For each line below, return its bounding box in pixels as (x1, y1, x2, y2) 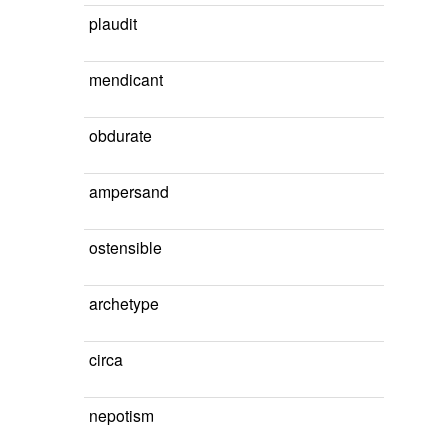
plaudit (89, 12, 137, 34)
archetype (89, 292, 159, 314)
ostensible (89, 236, 162, 258)
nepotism (89, 404, 154, 426)
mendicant (89, 68, 163, 90)
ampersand (89, 180, 169, 202)
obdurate (89, 124, 152, 146)
